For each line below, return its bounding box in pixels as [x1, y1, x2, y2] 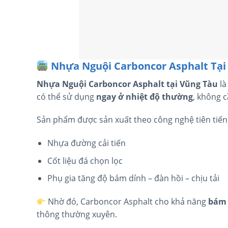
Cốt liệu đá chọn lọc [47, 155, 123, 166]
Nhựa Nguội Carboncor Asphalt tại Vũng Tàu [37, 78, 218, 90]
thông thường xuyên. [37, 209, 117, 220]
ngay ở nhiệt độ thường [96, 91, 193, 102]
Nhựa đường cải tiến [47, 137, 126, 149]
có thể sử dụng [37, 91, 96, 102]
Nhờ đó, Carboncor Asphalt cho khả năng [46, 196, 209, 208]
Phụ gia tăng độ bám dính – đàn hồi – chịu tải [47, 173, 219, 184]
